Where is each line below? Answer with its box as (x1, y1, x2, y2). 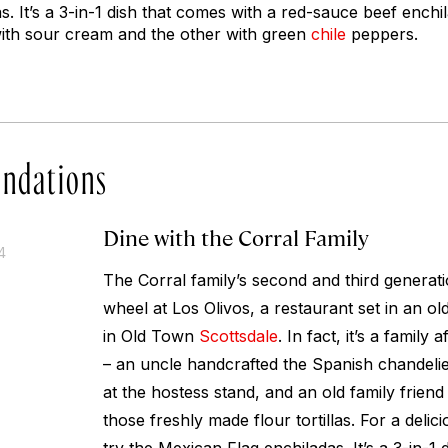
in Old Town (102, 326, 199, 347)
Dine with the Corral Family (102, 222, 369, 252)
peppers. (346, 24, 418, 45)
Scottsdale (198, 326, 278, 347)
